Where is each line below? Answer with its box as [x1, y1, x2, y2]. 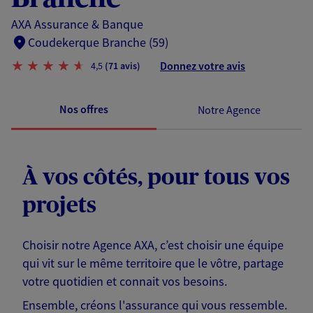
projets [22, 194, 96, 217]
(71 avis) [105, 59, 140, 72]
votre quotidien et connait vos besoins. [22, 273, 227, 290]
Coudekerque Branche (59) [28, 34, 168, 51]
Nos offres [59, 102, 108, 117]
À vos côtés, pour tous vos [22, 166, 290, 189]
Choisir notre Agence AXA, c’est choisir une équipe [22, 237, 284, 254]
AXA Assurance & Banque [11, 16, 143, 33]
